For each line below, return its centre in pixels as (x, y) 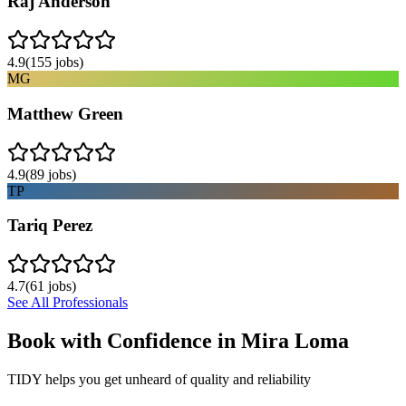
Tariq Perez (50, 226)
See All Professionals (68, 302)
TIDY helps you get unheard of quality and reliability (159, 379)
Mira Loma (295, 340)
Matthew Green (65, 113)
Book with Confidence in (124, 340)
